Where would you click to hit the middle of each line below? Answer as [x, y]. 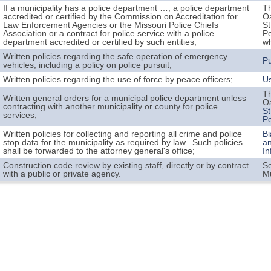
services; [20, 115]
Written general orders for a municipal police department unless [125, 98]
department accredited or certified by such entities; [100, 42]
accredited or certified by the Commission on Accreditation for [121, 16]
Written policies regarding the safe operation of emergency [116, 56]
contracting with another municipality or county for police [111, 106]
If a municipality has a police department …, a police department [126, 8]
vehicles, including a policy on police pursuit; [88, 65]
